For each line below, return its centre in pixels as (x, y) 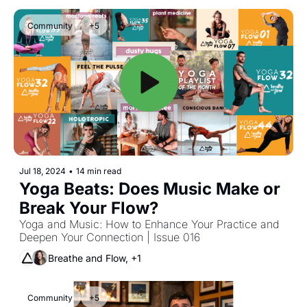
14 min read (99, 171)
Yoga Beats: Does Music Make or (150, 189)
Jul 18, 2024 (42, 171)
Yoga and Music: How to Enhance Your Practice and (149, 224)
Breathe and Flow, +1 (95, 258)
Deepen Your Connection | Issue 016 (110, 237)
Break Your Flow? (89, 208)
